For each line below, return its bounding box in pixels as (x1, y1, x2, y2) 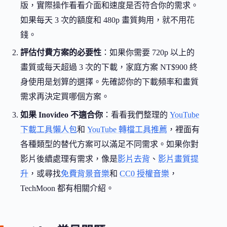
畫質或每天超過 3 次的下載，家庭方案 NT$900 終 (20, 63, 198, 72)
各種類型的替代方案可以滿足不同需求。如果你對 (20, 139, 199, 148)
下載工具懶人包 (20, 125, 77, 134)
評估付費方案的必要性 (20, 48, 101, 57)
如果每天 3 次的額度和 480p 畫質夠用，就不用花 (20, 15, 195, 24)
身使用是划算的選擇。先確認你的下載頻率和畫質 (20, 78, 199, 87)
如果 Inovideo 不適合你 (20, 110, 103, 119)
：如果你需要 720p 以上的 (101, 48, 195, 57)
